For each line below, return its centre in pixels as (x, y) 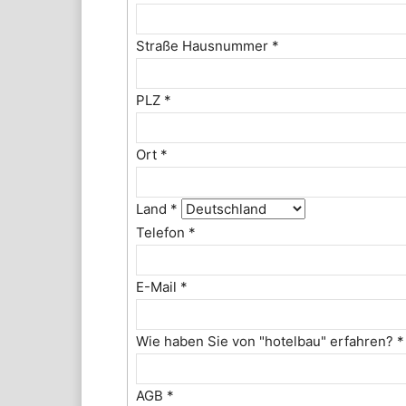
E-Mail (159, 287)
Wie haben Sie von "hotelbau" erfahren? (267, 342)
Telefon (163, 233)
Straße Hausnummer (204, 46)
